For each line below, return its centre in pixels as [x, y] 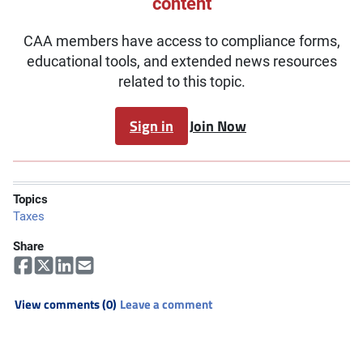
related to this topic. [181, 81]
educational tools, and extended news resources [181, 61]
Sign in [152, 126]
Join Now [218, 126]
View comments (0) [66, 305]
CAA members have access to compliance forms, [181, 41]
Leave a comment [166, 305]
